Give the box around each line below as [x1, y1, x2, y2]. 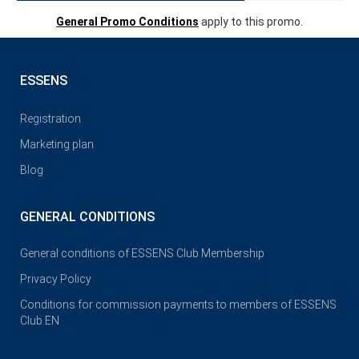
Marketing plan [20, 138, 94, 151]
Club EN [20, 314, 59, 327]
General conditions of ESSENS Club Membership [20, 247, 264, 260]
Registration [20, 112, 81, 125]
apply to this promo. [199, 15, 303, 28]
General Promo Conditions [56, 15, 199, 28]
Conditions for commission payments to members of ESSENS [20, 298, 337, 311]
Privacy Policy [20, 272, 91, 285]
